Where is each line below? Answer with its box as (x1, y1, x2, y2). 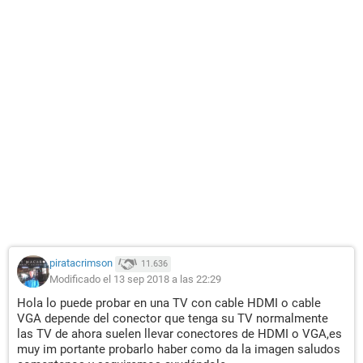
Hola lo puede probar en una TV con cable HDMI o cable (17, 296, 321, 310)
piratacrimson (49, 257, 113, 270)
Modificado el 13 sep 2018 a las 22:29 (49, 273, 221, 285)
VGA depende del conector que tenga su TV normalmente (17, 311, 328, 326)
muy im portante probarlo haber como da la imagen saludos (17, 342, 340, 357)
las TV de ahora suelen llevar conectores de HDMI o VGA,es (17, 327, 342, 341)
